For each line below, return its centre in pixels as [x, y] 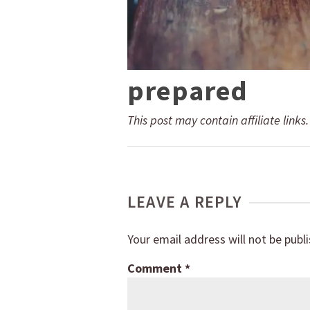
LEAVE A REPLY [185, 202]
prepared [188, 91]
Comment [156, 268]
